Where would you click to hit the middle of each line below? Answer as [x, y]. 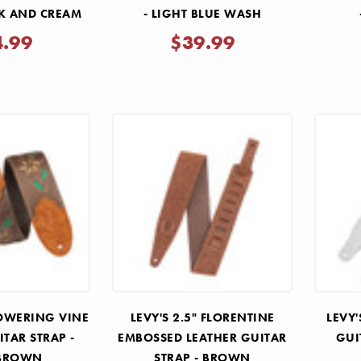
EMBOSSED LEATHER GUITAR [202, 338]
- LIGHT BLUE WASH [202, 13]
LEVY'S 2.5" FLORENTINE [202, 318]
